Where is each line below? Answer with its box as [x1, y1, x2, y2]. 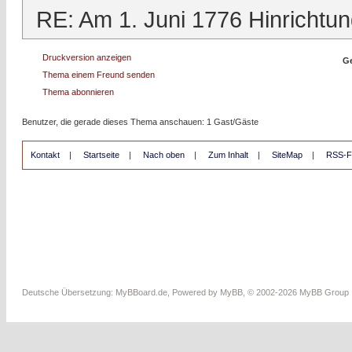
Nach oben [143, 150, 185, 159]
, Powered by [167, 288, 220, 297]
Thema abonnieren [42, 87, 114, 97]
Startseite [83, 150, 119, 159]
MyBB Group [299, 288, 349, 297]
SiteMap [272, 150, 302, 159]
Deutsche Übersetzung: [22, 288, 115, 297]
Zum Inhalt [208, 150, 248, 159]
